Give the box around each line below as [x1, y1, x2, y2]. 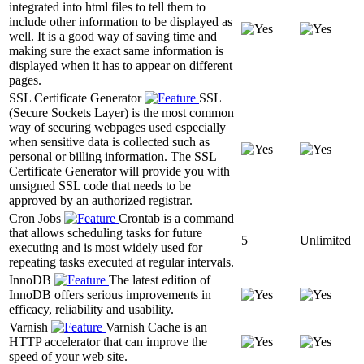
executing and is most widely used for [9, 240, 202, 254]
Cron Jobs [9, 210, 64, 225]
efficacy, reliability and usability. [9, 301, 174, 316]
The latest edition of [109, 272, 210, 287]
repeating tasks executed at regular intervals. [9, 254, 234, 269]
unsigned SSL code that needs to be [9, 178, 191, 193]
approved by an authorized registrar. [9, 193, 193, 207]
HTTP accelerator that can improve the [9, 334, 207, 349]
